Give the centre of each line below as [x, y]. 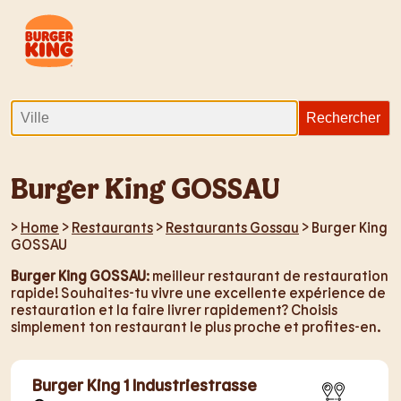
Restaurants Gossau [232, 227]
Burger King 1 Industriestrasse [145, 384]
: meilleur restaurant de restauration [267, 275]
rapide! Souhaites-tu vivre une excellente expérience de [198, 292]
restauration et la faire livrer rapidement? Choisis [174, 309]
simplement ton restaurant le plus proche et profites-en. [196, 326]
